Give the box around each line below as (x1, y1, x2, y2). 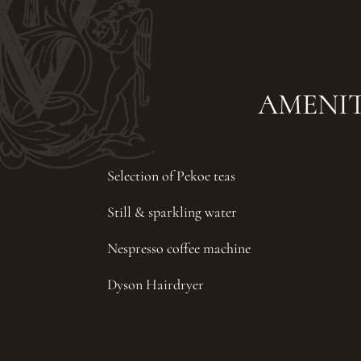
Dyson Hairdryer (107, 275, 205, 293)
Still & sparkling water (107, 202, 238, 221)
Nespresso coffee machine (107, 239, 251, 257)
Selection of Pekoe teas (107, 166, 236, 185)
